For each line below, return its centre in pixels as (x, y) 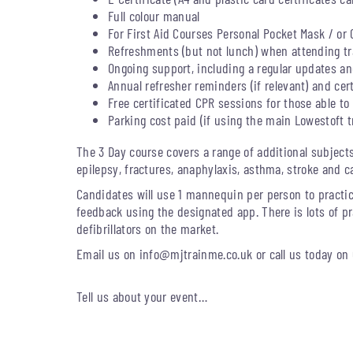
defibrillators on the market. (148, 229)
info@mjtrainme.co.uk (196, 254)
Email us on (108, 254)
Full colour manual (154, 16)
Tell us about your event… (142, 296)
